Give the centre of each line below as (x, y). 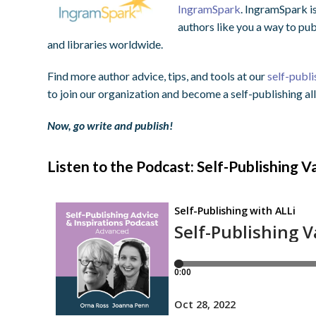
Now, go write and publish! (110, 126)
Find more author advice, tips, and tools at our (158, 76)
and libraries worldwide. (105, 44)
